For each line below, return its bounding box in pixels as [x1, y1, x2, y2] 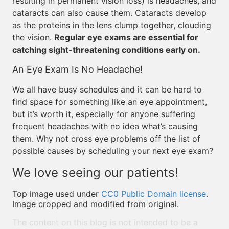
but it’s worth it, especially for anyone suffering [12, 109, 195, 119]
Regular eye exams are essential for [54, 32, 198, 42]
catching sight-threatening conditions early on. [12, 44, 200, 55]
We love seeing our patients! [12, 165, 178, 180]
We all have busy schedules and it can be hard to [12, 84, 202, 95]
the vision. [12, 32, 54, 42]
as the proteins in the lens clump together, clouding [12, 20, 211, 30]
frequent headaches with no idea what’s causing [12, 121, 198, 131]
